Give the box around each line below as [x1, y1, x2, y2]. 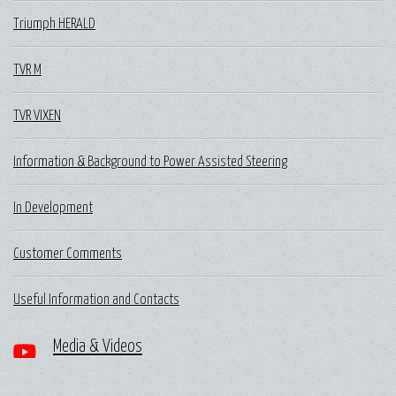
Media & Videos [53, 338, 142, 355]
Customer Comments [13, 246, 122, 261]
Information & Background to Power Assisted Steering [13, 154, 287, 169]
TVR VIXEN [13, 108, 61, 123]
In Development [13, 200, 93, 215]
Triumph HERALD [13, 16, 95, 31]
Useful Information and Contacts [13, 292, 179, 307]
